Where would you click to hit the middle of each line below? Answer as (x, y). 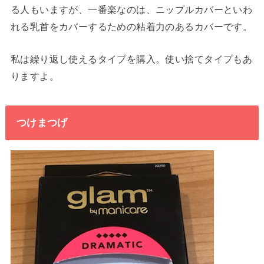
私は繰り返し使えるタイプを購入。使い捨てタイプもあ (131, 59)
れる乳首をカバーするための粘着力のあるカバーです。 (131, 26)
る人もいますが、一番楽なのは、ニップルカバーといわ (131, 9)
